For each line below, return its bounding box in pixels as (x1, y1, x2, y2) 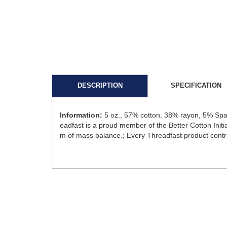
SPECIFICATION (171, 81, 221, 89)
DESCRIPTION (77, 81, 123, 89)
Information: (60, 110, 102, 119)
